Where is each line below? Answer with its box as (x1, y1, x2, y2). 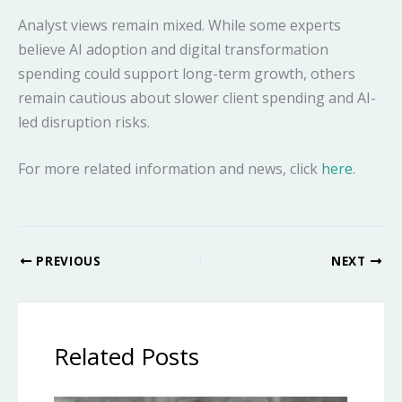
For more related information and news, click (18, 159, 321, 179)
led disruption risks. (18, 111, 150, 132)
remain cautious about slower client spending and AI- (18, 87, 376, 108)
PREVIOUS (31, 251, 101, 269)
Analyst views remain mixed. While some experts (18, 14, 341, 35)
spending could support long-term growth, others (18, 63, 355, 83)
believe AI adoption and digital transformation (18, 39, 328, 59)
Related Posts (54, 339, 199, 372)
